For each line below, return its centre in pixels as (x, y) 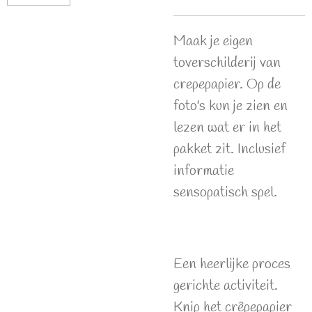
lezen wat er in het (227, 127)
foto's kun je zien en (231, 106)
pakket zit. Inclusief (229, 149)
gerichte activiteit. (226, 286)
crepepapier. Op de (227, 84)
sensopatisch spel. (225, 192)
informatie (204, 171)
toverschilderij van (227, 63)
